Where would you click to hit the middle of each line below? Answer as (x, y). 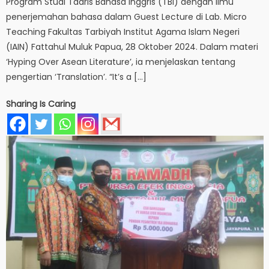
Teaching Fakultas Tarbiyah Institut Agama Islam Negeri (123, 32)
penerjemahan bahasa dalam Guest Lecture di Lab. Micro (127, 17)
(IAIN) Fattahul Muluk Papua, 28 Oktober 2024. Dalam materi (132, 47)
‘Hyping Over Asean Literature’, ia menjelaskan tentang (121, 62)
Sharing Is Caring (41, 104)
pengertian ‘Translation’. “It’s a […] (77, 77)
